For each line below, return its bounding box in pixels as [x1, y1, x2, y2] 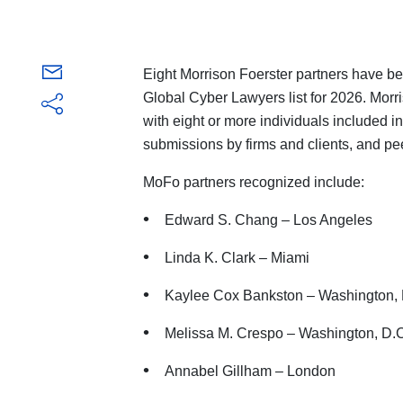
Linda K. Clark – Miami [164, 250, 309, 266]
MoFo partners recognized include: [142, 175, 364, 191]
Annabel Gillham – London [164, 363, 336, 380]
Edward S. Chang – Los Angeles [164, 212, 372, 228]
